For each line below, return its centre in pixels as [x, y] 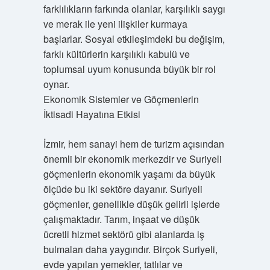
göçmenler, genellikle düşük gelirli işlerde [131, 204]
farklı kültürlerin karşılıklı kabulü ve [116, 54]
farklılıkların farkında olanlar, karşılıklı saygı [134, 9]
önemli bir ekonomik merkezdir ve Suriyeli [132, 159]
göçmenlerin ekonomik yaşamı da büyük [129, 174]
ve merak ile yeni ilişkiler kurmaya [115, 24]
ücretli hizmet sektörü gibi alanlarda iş [124, 234]
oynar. [56, 84]
